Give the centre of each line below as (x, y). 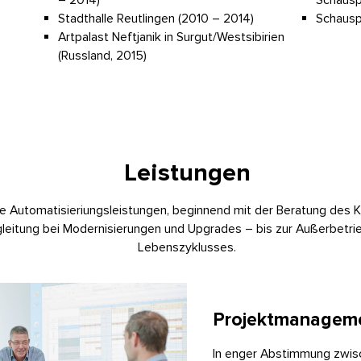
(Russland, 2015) (102, 56)
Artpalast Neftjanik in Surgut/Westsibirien (171, 37)
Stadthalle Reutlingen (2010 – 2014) (156, 19)
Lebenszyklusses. (187, 247)
